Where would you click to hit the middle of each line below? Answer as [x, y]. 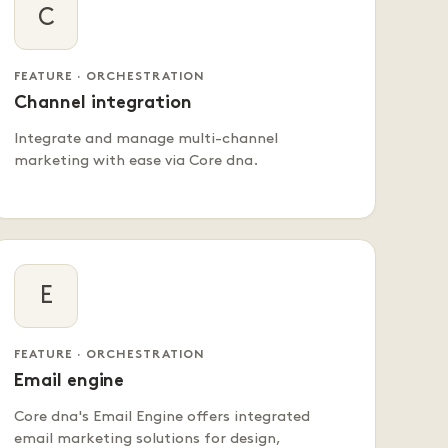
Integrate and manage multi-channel [146, 139]
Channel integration [103, 104]
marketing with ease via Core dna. [136, 161]
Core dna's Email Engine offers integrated [162, 417]
